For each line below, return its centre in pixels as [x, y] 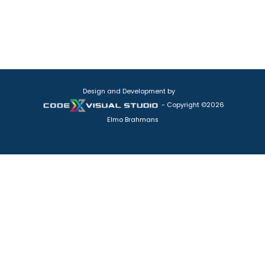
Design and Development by [130, 91]
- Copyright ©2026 [192, 105]
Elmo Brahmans [132, 119]
